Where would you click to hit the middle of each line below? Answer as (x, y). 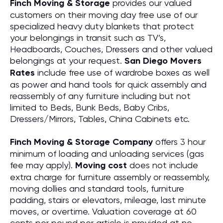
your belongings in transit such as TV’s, (88, 38)
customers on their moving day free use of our (104, 15)
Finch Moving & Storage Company (81, 142)
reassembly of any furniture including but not (100, 96)
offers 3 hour (179, 142)
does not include (163, 165)
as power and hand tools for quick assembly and (108, 84)
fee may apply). (43, 165)
